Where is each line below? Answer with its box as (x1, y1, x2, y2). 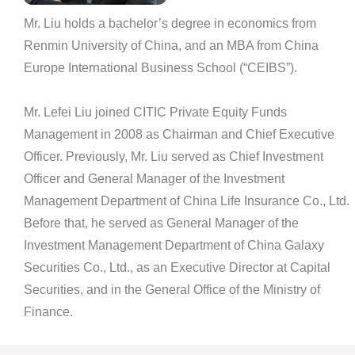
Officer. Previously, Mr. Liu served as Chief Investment (24, 150, 323, 163)
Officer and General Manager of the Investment (24, 172, 284, 185)
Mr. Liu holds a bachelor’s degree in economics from (24, 17, 316, 30)
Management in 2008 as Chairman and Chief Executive (24, 128, 334, 141)
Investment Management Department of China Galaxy (24, 239, 324, 252)
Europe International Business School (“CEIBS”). (24, 61, 297, 74)
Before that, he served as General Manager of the (24, 216, 299, 230)
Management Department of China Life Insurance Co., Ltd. (24, 194, 349, 208)
